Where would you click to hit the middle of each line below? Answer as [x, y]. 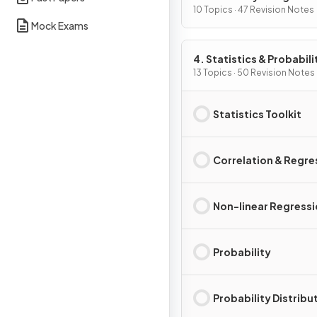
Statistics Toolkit [257, 114]
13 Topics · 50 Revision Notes [254, 73]
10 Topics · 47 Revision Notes [254, 10]
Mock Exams [60, 25]
